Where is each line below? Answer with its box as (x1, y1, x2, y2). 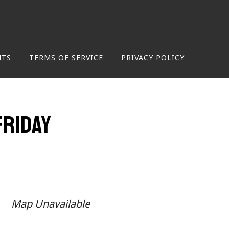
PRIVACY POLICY (121, 53, 185, 62)
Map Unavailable (11, 197, 90, 211)
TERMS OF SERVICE (29, 53, 103, 62)
